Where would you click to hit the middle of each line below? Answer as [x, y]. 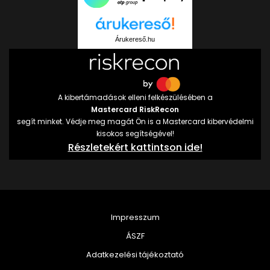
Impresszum [135, 217]
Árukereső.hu [135, 39]
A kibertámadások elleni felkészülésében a [135, 97]
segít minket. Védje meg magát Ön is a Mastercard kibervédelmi [135, 121]
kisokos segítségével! [135, 133]
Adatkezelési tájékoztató [135, 254]
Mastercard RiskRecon [135, 109]
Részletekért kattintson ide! [135, 147]
